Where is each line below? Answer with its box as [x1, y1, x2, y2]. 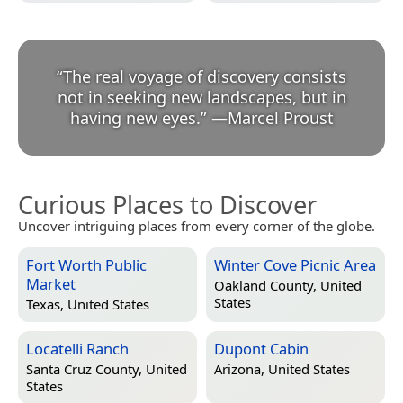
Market [26, 273, 76, 294]
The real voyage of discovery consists [63, 65, 346, 87]
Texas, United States [26, 295, 149, 314]
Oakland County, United [214, 276, 362, 295]
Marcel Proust [227, 106, 334, 129]
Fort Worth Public [26, 254, 147, 275]
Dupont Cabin [214, 337, 309, 359]
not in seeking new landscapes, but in [57, 85, 346, 108]
